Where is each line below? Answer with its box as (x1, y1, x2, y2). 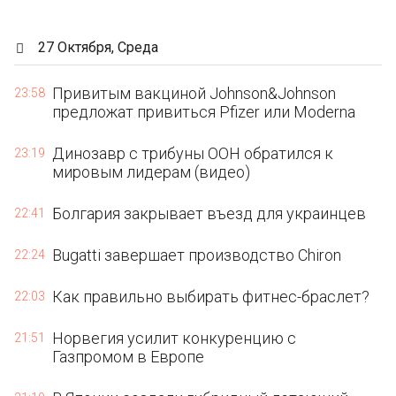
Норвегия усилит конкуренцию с (52, 329, 297, 347)
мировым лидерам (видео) (52, 163, 251, 181)
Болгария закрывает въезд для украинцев (52, 204, 367, 223)
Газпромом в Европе (52, 347, 205, 366)
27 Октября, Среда (38, 39, 158, 56)
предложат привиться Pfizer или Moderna (52, 103, 356, 121)
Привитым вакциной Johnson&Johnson (52, 84, 337, 103)
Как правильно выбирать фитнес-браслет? (52, 287, 370, 306)
